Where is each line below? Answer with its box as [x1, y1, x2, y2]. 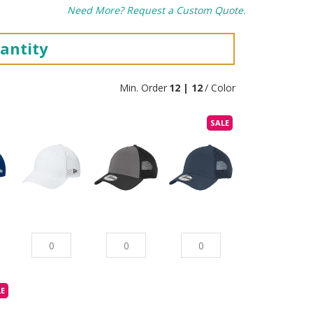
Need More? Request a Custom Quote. [67, 3, 246, 17]
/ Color [205, 81, 235, 94]
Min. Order [119, 81, 167, 94]
